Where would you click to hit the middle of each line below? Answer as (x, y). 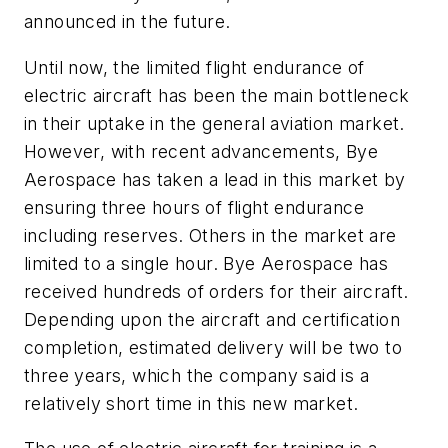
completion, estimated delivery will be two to (213, 347)
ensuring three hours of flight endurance (194, 207)
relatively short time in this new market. (191, 403)
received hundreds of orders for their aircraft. (216, 291)
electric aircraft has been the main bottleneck (217, 95)
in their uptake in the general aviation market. (214, 123)
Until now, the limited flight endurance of (194, 67)
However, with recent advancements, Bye (201, 151)
